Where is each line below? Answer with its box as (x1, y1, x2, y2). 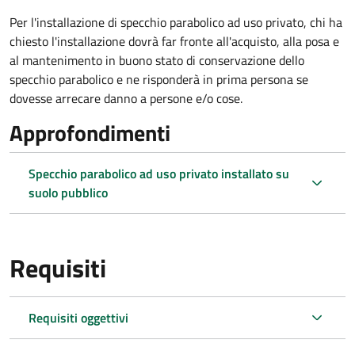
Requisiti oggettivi (29, 308, 128, 327)
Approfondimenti (10, 116, 170, 150)
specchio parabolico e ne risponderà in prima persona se (10, 70, 308, 89)
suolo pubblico (29, 183, 108, 202)
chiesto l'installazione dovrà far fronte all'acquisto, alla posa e (10, 32, 339, 51)
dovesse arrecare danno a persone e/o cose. (10, 89, 242, 108)
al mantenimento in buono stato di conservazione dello (10, 51, 304, 70)
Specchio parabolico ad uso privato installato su (29, 164, 289, 183)
